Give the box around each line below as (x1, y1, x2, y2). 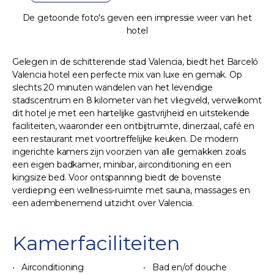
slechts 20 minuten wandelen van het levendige (12, 81, 213, 93)
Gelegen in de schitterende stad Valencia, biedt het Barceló (12, 56, 259, 67)
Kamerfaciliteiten (12, 231, 180, 255)
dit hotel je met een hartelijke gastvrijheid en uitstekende (12, 107, 250, 119)
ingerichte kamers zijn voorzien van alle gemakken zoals (12, 146, 246, 157)
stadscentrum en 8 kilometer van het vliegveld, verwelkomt (12, 94, 262, 106)
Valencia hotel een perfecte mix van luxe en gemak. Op (12, 68, 242, 80)
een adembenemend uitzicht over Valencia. (12, 197, 194, 209)
